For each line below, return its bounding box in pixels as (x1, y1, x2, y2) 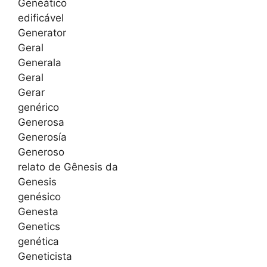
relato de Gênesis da (18, 161, 118, 173)
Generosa (18, 116, 64, 129)
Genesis (18, 176, 57, 188)
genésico (18, 191, 61, 203)
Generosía (18, 131, 67, 144)
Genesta (18, 206, 58, 218)
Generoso (18, 146, 64, 159)
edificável (18, 12, 64, 24)
